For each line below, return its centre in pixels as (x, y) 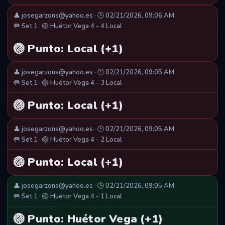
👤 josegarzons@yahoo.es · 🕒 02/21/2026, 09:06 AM (94, 16)
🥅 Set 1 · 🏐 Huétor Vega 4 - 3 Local (68, 83)
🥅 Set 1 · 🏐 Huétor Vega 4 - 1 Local (68, 197)
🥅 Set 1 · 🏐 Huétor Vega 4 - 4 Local (68, 26)
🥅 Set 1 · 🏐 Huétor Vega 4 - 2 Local (68, 140)
